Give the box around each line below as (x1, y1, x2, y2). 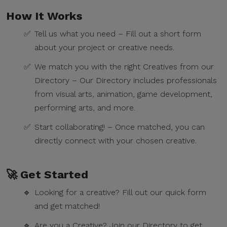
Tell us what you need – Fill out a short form (34, 29, 201, 39)
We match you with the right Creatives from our (34, 62, 214, 71)
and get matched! (34, 201, 100, 211)
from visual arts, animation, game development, (34, 89, 212, 99)
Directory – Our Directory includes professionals (34, 75, 217, 85)
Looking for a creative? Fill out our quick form (34, 187, 206, 197)
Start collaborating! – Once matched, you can (34, 122, 205, 132)
